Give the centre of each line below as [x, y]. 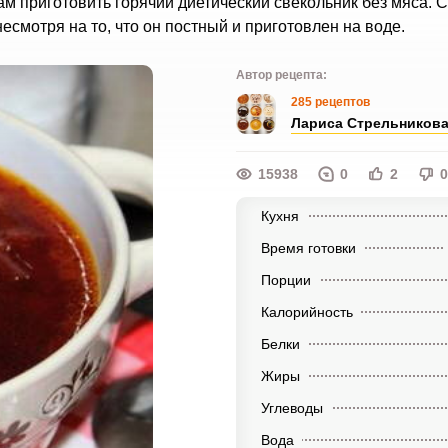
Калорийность [306, 312]
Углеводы [291, 408]
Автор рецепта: [281, 75]
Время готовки [308, 248]
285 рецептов [330, 102]
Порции [285, 280]
